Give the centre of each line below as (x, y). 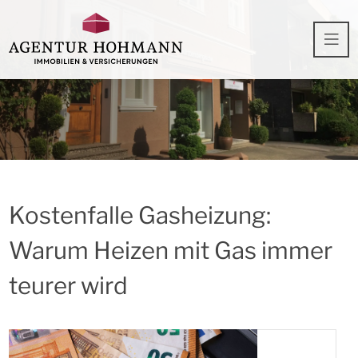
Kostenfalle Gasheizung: (140, 215)
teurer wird (68, 286)
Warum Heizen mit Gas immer (171, 251)
